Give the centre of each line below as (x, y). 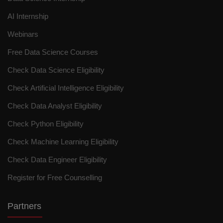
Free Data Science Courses (53, 52)
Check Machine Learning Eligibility (63, 141)
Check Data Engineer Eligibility (57, 159)
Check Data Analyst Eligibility (55, 106)
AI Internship (28, 16)
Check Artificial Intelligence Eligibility (66, 88)
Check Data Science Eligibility (56, 70)
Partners (24, 206)
